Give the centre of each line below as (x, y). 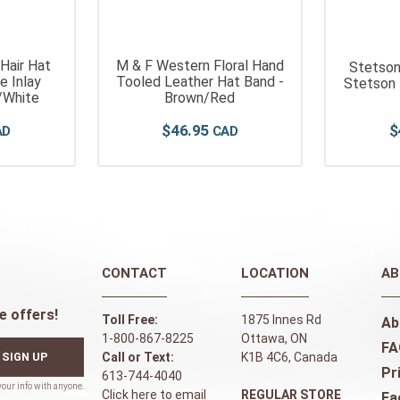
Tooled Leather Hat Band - (200, 82)
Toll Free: (129, 320)
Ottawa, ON (275, 339)
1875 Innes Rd (282, 320)
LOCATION (275, 274)
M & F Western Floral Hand (200, 66)
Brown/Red (200, 98)
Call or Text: (137, 358)
